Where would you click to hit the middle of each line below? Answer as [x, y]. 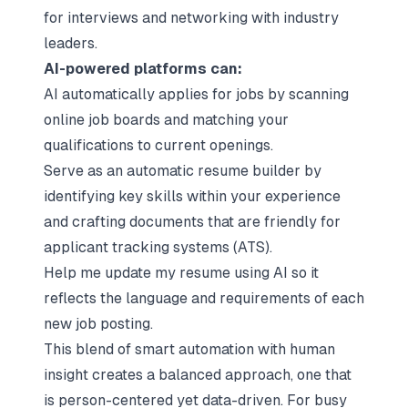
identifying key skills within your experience [192, 196]
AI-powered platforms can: [143, 69]
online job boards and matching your [166, 120]
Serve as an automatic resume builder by [183, 171]
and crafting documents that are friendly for [192, 222]
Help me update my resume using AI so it [181, 273]
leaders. [71, 43]
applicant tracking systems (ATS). [158, 247]
